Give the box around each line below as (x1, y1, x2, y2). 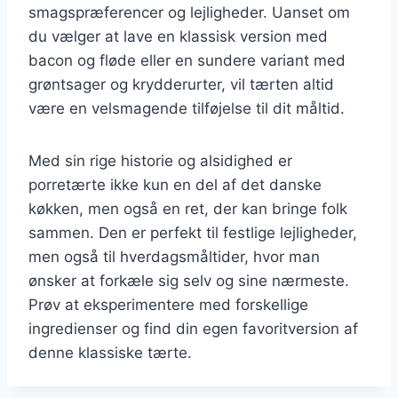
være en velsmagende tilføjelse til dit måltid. (28, 99, 345, 117)
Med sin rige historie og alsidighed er (28, 151, 292, 170)
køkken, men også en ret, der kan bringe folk (28, 199, 347, 218)
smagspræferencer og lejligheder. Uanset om (28, 3, 350, 21)
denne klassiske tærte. (28, 343, 192, 362)
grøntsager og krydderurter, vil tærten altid (28, 75, 334, 93)
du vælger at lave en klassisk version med (28, 27, 328, 45)
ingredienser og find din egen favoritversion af (28, 319, 358, 338)
